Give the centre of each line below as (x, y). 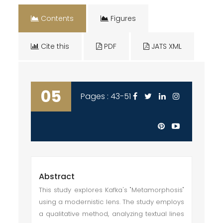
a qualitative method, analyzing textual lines (111, 214)
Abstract (57, 176)
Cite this (54, 46)
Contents (56, 18)
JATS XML (166, 46)
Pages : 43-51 (106, 96)
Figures (122, 18)
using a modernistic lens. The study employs (111, 202)
